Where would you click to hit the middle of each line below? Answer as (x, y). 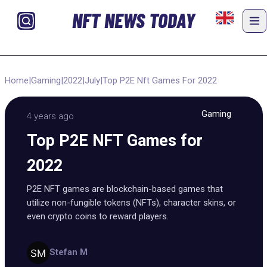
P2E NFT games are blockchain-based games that (125, 189)
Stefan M (68, 252)
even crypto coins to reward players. (98, 216)
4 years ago (50, 116)
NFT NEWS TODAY (133, 20)
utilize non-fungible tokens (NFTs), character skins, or (131, 203)
